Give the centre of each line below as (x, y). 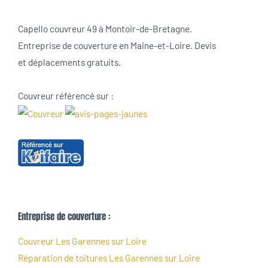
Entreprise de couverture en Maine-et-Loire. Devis (117, 45)
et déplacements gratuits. (69, 62)
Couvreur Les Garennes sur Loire (82, 240)
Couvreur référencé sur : (66, 95)
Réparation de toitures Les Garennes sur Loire (109, 257)
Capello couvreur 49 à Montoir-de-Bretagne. (105, 29)
